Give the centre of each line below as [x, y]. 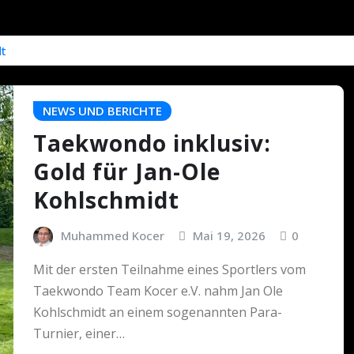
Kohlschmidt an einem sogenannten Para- [158, 313]
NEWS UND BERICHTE [102, 111]
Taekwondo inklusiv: [152, 143]
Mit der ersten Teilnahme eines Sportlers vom [169, 270]
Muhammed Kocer [112, 235]
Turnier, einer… [79, 334]
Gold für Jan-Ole [127, 171]
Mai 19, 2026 [230, 235]
